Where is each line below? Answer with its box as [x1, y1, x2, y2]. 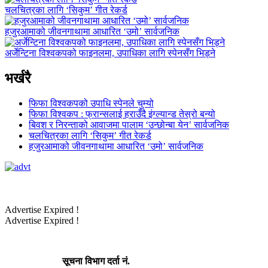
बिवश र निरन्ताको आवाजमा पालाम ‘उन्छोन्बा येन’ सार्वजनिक [29, 120, 229, 130]
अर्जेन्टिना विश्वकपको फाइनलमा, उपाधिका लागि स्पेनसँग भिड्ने [5, 47, 215, 58]
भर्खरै [5, 70, 31, 86]
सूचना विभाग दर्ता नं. [5, 256, 130, 267]
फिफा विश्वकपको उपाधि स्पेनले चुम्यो [29, 98, 154, 109]
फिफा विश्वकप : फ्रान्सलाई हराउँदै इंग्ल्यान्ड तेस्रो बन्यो [29, 109, 215, 120]
